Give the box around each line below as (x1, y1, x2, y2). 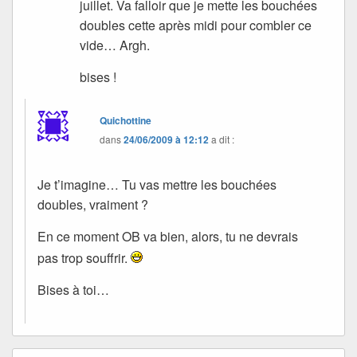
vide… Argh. (80, 36, 151, 55)
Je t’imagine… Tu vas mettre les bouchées (37, 175, 277, 194)
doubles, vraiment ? (37, 195, 148, 214)
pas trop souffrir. (37, 249, 131, 268)
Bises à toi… (37, 280, 109, 300)
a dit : (211, 132, 235, 147)
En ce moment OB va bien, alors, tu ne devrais (37, 227, 298, 246)
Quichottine (100, 113, 152, 128)
